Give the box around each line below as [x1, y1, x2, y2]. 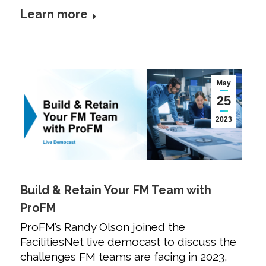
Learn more [20, 7, 88, 22]
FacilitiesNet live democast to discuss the [20, 235, 236, 248]
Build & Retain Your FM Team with [20, 182, 211, 197]
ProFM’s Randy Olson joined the [20, 220, 185, 233]
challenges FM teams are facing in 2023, [20, 249, 227, 263]
